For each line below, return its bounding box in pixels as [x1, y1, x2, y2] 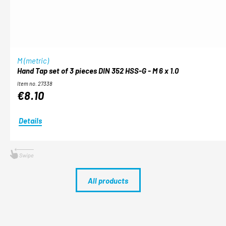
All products [88, 176, 128, 185]
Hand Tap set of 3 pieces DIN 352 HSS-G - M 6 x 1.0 [17, 66, 179, 75]
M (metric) [17, 56, 49, 65]
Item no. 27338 [17, 80, 52, 87]
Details [18, 116, 42, 125]
